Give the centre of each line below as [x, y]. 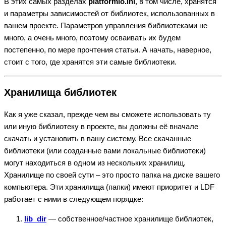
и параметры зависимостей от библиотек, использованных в [109, 14]
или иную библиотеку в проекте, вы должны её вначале [101, 127]
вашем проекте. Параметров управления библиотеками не [106, 26]
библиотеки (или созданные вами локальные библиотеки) [105, 151]
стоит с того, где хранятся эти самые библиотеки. [90, 62]
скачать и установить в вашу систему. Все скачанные [98, 139]
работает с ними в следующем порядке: [74, 199]
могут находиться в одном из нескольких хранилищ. [95, 163]
